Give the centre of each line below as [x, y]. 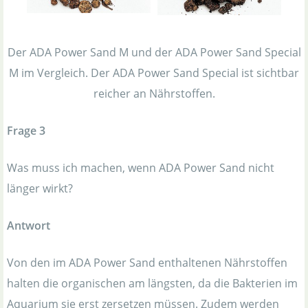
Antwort [29, 226]
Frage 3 [26, 131]
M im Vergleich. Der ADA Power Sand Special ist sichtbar [154, 73]
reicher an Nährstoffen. [154, 94]
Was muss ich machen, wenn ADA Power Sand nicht [141, 168]
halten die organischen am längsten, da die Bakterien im [152, 284]
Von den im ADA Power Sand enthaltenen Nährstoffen [147, 263]
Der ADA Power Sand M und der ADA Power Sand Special [154, 53]
